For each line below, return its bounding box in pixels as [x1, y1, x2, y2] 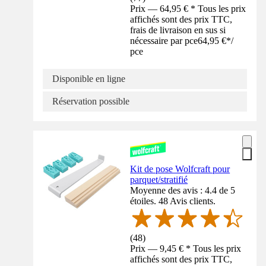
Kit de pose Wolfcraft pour [130, 163, 230, 174]
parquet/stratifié [130, 174, 188, 185]
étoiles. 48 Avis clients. [130, 195, 216, 206]
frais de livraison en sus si [130, 24, 226, 35]
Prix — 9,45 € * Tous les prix [130, 243, 242, 254]
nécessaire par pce [130, 35, 198, 46]
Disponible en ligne [52, 73, 125, 84]
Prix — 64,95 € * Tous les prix [130, 3, 246, 14]
